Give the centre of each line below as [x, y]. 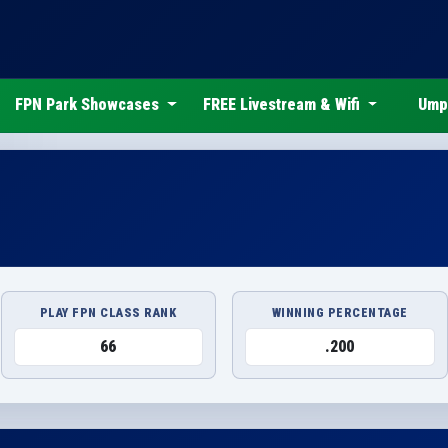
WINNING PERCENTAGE [339, 312]
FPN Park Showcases [89, 105]
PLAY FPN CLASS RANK [108, 312]
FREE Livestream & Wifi [283, 105]
